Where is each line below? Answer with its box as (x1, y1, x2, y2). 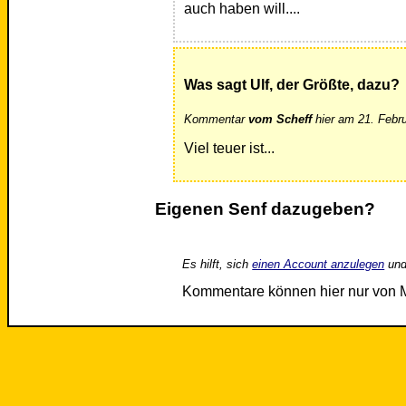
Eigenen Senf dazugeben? (154, 199, 375, 219)
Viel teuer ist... (184, 140, 275, 157)
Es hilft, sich (182, 257, 253, 272)
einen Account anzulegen (252, 257, 385, 272)
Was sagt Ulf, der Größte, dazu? (184, 77, 401, 93)
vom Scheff (248, 112, 313, 127)
